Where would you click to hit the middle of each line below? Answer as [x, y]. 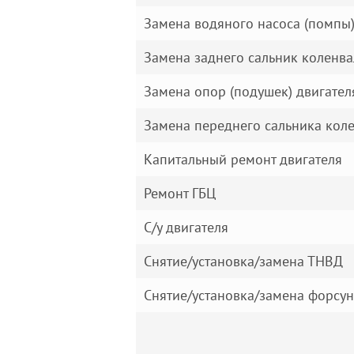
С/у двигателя [186, 227]
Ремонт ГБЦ [180, 193]
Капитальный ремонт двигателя [243, 159]
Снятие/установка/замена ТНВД [243, 261]
